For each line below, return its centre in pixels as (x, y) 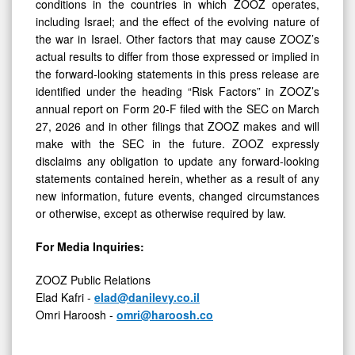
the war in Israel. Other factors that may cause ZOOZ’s (177, 38)
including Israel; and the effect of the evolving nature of (177, 21)
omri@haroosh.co (165, 314)
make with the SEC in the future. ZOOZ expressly (177, 143)
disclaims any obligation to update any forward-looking (177, 160)
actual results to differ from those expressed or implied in (177, 56)
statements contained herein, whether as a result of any (177, 178)
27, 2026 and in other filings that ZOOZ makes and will (177, 126)
